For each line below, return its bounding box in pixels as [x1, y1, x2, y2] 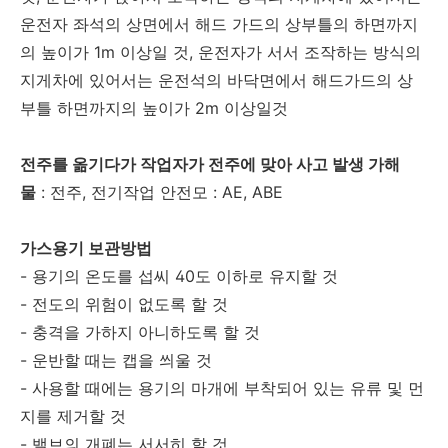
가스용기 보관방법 [20, 238, 152, 259]
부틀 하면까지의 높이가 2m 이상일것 [20, 98, 288, 119]
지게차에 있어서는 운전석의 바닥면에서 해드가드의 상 [20, 70, 413, 91]
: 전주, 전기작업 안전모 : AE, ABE [36, 182, 283, 203]
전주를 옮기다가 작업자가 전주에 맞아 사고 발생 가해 [20, 154, 400, 175]
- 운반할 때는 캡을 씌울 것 [20, 350, 212, 371]
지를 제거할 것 [20, 406, 126, 427]
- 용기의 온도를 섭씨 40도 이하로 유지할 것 [20, 266, 338, 287]
